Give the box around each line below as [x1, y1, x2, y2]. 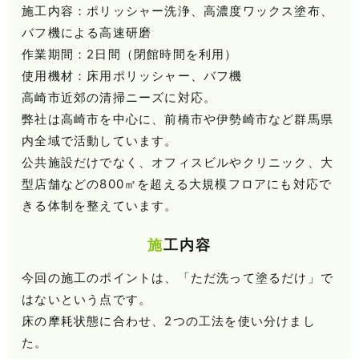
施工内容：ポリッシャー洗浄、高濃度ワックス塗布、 [22, 3, 333, 19]
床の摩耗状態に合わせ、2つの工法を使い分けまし [22, 313, 316, 329]
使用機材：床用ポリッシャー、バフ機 [22, 68, 243, 84]
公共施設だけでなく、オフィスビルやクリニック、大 [22, 155, 333, 171]
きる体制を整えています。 [22, 198, 178, 214]
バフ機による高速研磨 [22, 25, 152, 41]
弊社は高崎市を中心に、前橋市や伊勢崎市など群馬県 [22, 111, 333, 127]
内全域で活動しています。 [22, 133, 178, 149]
